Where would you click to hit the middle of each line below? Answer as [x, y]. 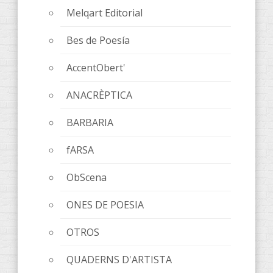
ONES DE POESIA [105, 205]
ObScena [87, 178]
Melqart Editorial [105, 13]
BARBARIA [90, 123]
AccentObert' [96, 68]
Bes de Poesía [98, 41]
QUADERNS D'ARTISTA [119, 260]
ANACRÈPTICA [99, 95]
